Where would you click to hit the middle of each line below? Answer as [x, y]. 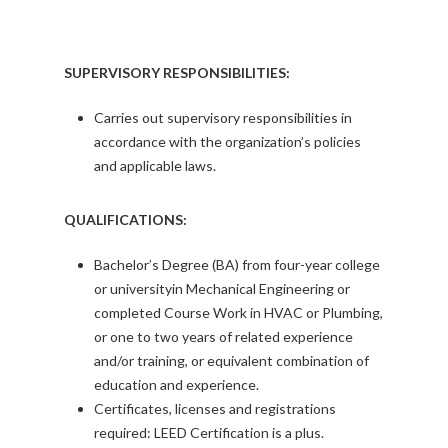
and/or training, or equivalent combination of [231, 361]
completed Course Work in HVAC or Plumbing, [238, 313]
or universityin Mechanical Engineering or [222, 289]
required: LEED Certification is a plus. [209, 433]
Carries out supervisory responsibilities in [223, 118]
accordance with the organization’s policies [227, 142]
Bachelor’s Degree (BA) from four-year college [237, 265]
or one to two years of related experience [223, 337]
